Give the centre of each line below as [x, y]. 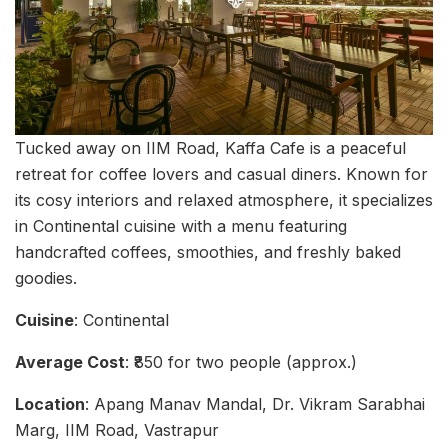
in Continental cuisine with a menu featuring [181, 225]
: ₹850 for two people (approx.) [241, 361]
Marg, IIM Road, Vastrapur [117, 429]
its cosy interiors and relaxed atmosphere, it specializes [224, 199]
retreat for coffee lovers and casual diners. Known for [221, 173]
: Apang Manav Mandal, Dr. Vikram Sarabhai [255, 403]
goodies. [46, 277]
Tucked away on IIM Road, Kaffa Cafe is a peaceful [210, 147]
